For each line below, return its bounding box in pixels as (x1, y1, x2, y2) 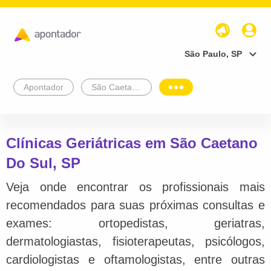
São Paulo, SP (184, 48, 242, 59)
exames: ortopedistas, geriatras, (6, 216, 265, 230)
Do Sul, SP (6, 154, 80, 171)
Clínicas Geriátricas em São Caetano (6, 134, 258, 151)
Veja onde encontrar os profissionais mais (6, 180, 265, 194)
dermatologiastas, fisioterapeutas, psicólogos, (6, 234, 265, 248)
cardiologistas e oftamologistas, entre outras (6, 252, 265, 266)
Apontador (24, 82, 64, 92)
